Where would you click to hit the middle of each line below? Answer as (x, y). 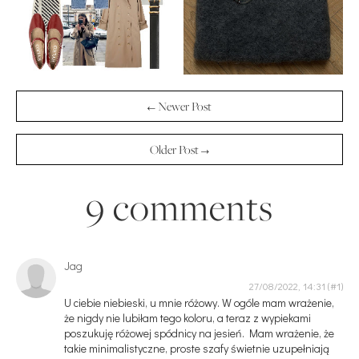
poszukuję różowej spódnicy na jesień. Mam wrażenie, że (199, 333)
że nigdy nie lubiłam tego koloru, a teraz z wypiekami (188, 318)
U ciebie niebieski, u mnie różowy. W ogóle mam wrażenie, (199, 303)
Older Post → (179, 150)
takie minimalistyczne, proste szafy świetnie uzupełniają (197, 349)
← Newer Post (179, 107)
